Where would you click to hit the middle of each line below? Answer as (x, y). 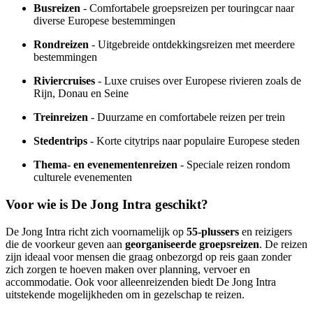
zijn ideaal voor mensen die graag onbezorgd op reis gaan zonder (148, 256)
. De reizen (283, 244)
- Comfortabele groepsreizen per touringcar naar (187, 8)
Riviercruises (64, 81)
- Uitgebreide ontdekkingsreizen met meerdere (192, 45)
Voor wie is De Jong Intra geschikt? (107, 204)
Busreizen (57, 8)
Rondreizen (61, 45)
